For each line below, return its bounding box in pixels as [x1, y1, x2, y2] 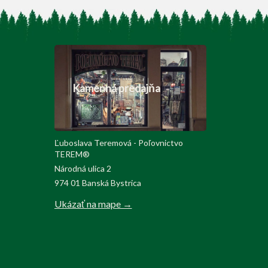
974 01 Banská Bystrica [54, 178, 141, 188]
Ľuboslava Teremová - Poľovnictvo [54, 138, 183, 148]
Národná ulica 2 [54, 163, 111, 174]
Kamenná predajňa [72, 81, 160, 95]
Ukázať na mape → [54, 198, 132, 210]
